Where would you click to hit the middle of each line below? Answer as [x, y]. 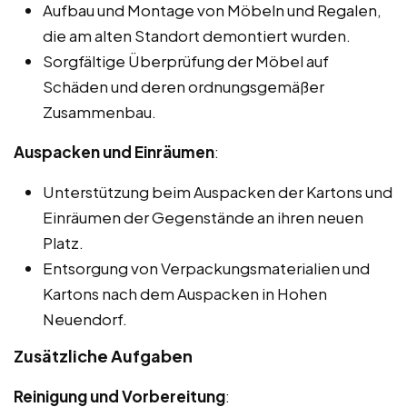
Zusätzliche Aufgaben [103, 356]
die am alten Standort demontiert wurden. [197, 36]
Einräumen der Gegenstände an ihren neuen [203, 218]
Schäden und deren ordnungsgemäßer [184, 87]
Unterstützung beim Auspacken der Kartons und [218, 192]
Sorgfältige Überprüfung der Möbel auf [186, 61]
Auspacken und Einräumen [114, 152]
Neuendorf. [85, 319]
